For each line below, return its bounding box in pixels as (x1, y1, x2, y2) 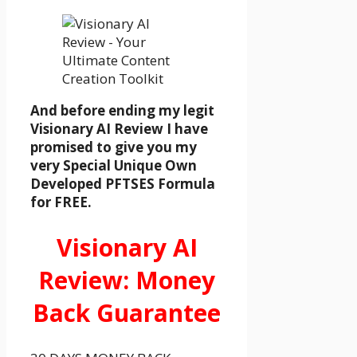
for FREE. (30, 193, 92, 212)
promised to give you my (30, 138, 197, 157)
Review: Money (38, 263, 216, 296)
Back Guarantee (33, 296, 222, 329)
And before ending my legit (30, 101, 214, 120)
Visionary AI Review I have (30, 120, 208, 139)
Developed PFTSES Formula (30, 175, 215, 194)
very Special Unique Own (30, 156, 197, 175)
